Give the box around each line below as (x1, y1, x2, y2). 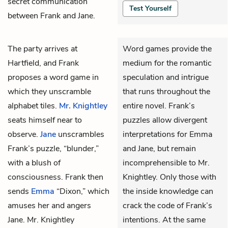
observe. (8, 128, 40, 140)
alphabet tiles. (8, 100, 59, 111)
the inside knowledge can (123, 185, 213, 197)
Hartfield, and (8, 57, 59, 69)
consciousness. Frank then (8, 171, 103, 183)
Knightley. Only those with (123, 171, 216, 183)
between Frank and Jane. (8, 10, 95, 21)
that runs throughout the (123, 85, 210, 97)
